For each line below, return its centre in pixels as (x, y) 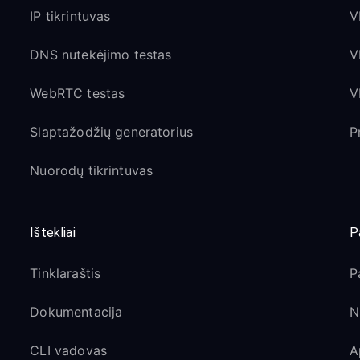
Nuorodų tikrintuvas (92, 170)
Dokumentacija (76, 312)
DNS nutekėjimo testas (101, 55)
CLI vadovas (68, 350)
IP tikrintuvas (70, 16)
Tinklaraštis (65, 273)
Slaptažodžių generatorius (112, 132)
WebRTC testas (78, 93)
